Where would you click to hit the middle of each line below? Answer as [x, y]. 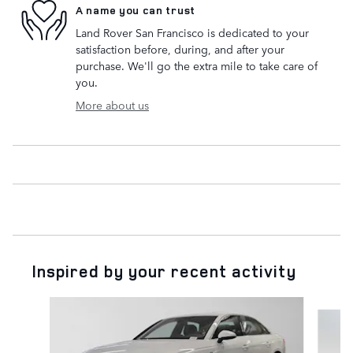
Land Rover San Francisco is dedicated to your [192, 33]
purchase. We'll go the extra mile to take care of [197, 66]
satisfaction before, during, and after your [180, 49]
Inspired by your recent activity [164, 271]
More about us [112, 105]
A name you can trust [136, 9]
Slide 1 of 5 [41, 305]
